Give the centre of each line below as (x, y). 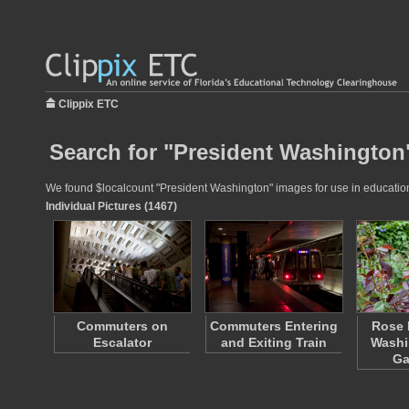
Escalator (122, 342)
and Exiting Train (274, 342)
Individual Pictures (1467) (111, 206)
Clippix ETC (89, 104)
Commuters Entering (274, 326)
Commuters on (122, 326)
